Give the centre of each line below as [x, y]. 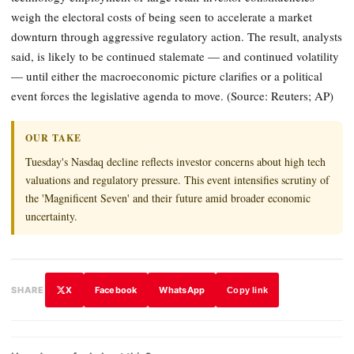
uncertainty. [51, 217]
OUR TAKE [53, 138]
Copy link [248, 290]
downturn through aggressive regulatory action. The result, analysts [177, 36]
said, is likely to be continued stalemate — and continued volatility [175, 56]
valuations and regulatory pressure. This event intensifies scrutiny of [177, 180]
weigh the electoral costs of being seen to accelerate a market [162, 16]
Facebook [116, 290]
